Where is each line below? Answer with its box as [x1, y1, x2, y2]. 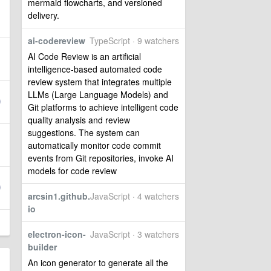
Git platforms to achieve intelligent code [28, 101, 178, 114]
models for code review [28, 165, 117, 177]
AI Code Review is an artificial [28, 50, 141, 63]
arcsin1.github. [28, 190, 90, 203]
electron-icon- [28, 228, 86, 241]
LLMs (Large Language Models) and [28, 88, 168, 101]
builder [28, 241, 57, 253]
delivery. [28, 9, 59, 22]
